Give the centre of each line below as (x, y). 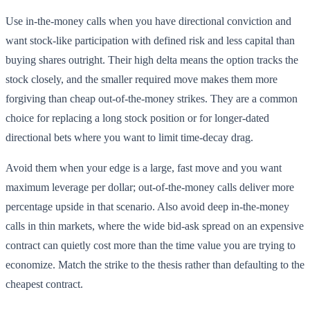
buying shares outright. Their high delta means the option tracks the (152, 60)
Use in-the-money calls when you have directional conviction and (148, 21)
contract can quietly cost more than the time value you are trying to (151, 246)
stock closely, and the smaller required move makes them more (142, 80)
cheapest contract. (44, 284)
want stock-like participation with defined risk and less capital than (150, 41)
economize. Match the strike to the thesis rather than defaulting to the (155, 265)
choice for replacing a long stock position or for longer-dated (137, 118)
